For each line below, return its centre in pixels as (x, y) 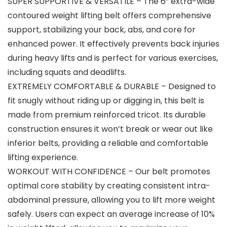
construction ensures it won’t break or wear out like (110, 129)
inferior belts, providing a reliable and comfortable (108, 143)
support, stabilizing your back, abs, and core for (102, 30)
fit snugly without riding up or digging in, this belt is (106, 101)
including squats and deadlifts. (67, 72)
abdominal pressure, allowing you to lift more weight (111, 200)
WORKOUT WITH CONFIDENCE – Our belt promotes (109, 172)
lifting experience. (43, 158)
